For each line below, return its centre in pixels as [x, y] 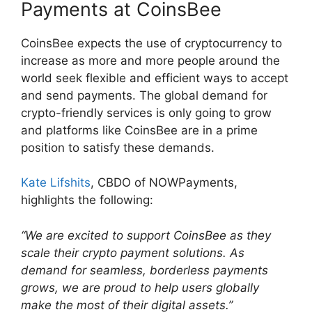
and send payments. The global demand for [144, 95]
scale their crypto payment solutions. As [133, 252]
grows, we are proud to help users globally [140, 287]
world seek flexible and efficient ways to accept [155, 78]
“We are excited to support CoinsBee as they [146, 235]
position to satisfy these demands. [118, 147]
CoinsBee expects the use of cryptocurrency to [151, 43]
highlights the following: [87, 200]
